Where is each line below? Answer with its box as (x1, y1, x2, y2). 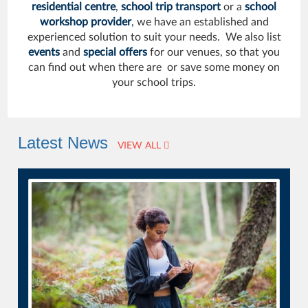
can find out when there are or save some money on (28, 62, 280, 73)
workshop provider (39, 16, 131, 27)
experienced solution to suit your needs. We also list (27, 32, 281, 43)
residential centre (32, 1, 115, 12)
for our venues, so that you (147, 47, 280, 58)
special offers (83, 47, 147, 58)
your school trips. (112, 77, 196, 88)
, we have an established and (131, 16, 269, 27)
